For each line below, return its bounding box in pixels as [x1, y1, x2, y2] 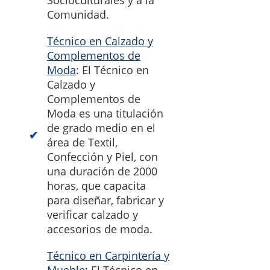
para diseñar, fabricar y [47, 193, 164, 208]
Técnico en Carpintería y [47, 248, 169, 263]
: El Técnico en [76, 63, 149, 78]
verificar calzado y [47, 207, 138, 222]
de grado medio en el [47, 121, 155, 136]
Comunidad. [47, 7, 109, 22]
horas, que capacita [47, 178, 146, 193]
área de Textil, [47, 135, 118, 150]
